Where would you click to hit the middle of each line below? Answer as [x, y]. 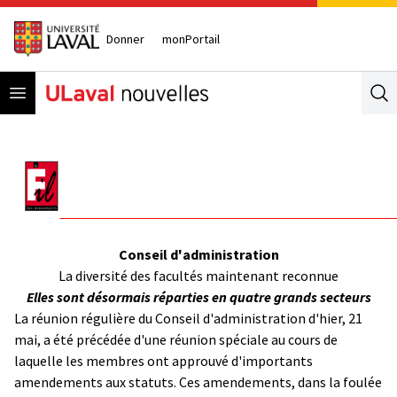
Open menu [52, 92]
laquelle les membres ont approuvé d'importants [163, 360]
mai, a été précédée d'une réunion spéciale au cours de [176, 339]
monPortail [191, 39]
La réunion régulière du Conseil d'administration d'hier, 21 [188, 318]
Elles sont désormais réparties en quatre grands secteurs [198, 296]
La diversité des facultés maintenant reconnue [198, 275]
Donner [125, 39]
